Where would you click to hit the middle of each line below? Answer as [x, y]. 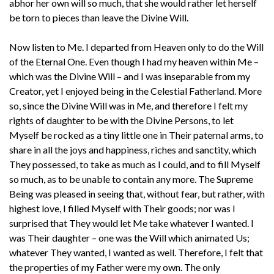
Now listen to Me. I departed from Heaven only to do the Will [136, 46]
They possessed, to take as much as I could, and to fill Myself [135, 164]
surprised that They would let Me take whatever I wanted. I [131, 223]
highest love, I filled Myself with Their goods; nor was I [122, 208]
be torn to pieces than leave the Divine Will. [99, 17]
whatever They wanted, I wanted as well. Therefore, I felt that [136, 252]
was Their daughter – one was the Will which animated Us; [129, 237]
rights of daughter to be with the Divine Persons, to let [121, 120]
